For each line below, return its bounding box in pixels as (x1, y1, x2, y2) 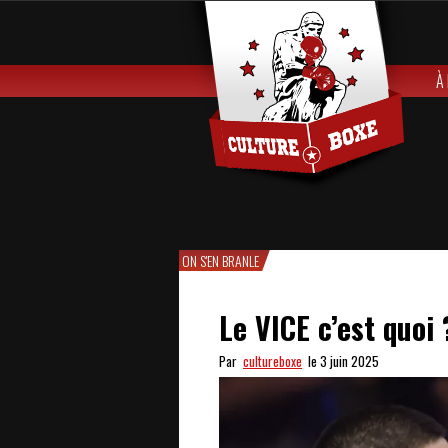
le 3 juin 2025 (302, 351, 379, 371)
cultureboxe (243, 351, 302, 371)
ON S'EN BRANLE (182, 250, 259, 271)
